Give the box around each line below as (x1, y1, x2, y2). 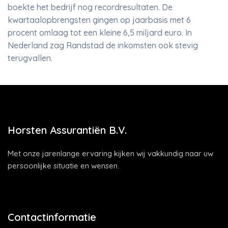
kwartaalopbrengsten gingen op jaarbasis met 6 (8, 15, 191, 25)
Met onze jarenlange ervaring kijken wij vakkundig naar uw (8, 149, 213, 158)
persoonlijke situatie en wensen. (8, 161, 119, 170)
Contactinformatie (8, 211, 96, 223)
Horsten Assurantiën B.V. (8, 124, 127, 136)
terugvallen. (8, 53, 52, 63)
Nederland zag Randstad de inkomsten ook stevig (8, 40, 198, 50)
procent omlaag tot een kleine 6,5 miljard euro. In (8, 27, 192, 38)
